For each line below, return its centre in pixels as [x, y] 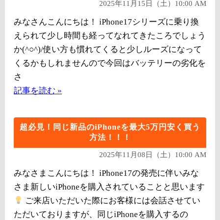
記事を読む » [38, 91]
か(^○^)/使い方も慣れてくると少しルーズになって [108, 50]
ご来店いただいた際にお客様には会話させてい [112, 201]
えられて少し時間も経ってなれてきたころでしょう [110, 36]
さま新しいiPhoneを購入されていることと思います [109, 187]
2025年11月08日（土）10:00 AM [153, 155]
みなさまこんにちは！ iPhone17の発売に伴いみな [106, 173]
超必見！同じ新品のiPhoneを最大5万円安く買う [110, 127]
